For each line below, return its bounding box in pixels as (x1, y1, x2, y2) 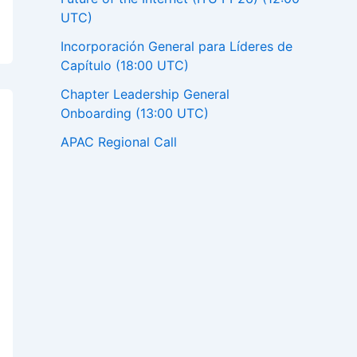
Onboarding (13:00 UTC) (61, 105, 209, 122)
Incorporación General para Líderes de (61, 38, 292, 55)
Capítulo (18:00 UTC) (61, 57, 189, 74)
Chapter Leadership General (61, 86, 229, 103)
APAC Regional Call (61, 134, 177, 151)
